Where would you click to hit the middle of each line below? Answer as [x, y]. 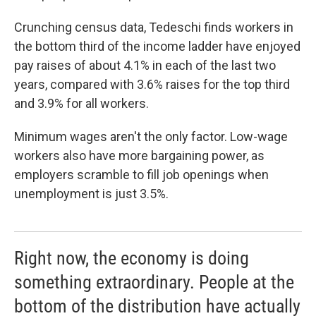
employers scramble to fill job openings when [141, 175]
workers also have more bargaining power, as [139, 156]
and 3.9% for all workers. [81, 104]
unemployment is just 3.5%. [91, 194]
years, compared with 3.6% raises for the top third [152, 85]
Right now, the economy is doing [132, 259]
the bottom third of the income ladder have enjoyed [157, 47]
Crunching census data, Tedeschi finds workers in [154, 28]
